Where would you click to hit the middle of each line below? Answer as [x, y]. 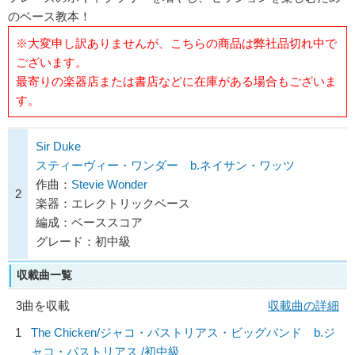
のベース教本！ [50, 17]
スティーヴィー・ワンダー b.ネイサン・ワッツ [165, 165]
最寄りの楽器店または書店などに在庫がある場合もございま [176, 81]
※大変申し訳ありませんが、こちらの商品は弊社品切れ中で [176, 43]
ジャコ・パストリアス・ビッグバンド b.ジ [218, 332]
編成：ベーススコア [89, 222]
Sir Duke [58, 146]
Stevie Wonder [109, 184]
